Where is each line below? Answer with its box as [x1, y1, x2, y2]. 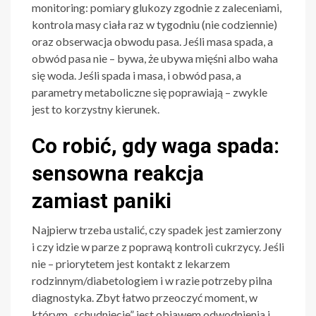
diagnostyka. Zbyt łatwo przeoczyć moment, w [32, 291, 257, 305]
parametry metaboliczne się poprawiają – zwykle [32, 85, 267, 99]
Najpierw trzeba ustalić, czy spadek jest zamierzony [32, 223, 281, 237]
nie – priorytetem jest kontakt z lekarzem [32, 257, 230, 271]
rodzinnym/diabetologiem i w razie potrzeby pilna [32, 274, 272, 288]
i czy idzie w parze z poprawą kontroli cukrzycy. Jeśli [32, 240, 284, 254]
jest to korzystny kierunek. [32, 102, 159, 116]
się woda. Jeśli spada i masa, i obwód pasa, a [32, 68, 241, 83]
